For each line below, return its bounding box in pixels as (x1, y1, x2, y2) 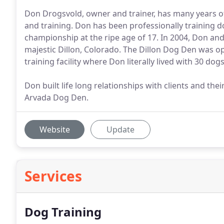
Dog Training (24, 203, 101, 220)
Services (24, 166, 82, 185)
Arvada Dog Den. (24, 92, 88, 103)
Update (106, 124, 134, 135)
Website (39, 124, 70, 135)
